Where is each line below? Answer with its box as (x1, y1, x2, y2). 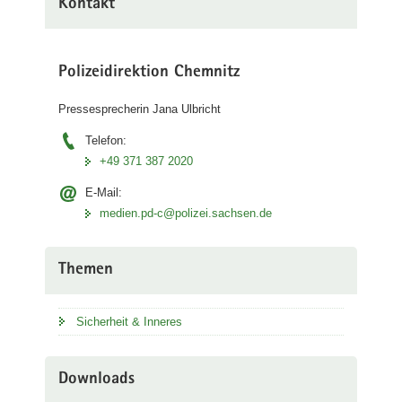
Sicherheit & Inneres (76, 315, 182, 328)
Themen (58, 262, 113, 279)
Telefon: (85, 134, 127, 147)
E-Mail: (85, 186, 122, 199)
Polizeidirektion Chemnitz (58, 64, 240, 82)
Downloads (58, 371, 135, 389)
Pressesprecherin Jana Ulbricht (58, 102, 221, 116)
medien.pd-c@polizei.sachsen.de (100, 206, 272, 220)
